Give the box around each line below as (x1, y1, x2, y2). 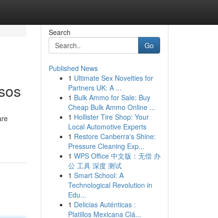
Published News (48, 63, 98, 73)
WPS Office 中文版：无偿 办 (73, 151, 161, 161)
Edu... (68, 190, 86, 200)
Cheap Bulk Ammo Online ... (68, 102, 155, 112)
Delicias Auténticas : (73, 200, 136, 209)
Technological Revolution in (68, 180, 152, 190)
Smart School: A (73, 170, 124, 180)
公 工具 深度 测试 (68, 161, 122, 170)
